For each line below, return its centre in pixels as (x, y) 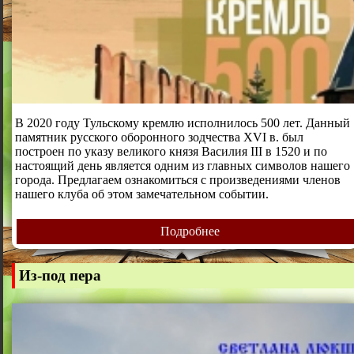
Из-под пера (60, 276)
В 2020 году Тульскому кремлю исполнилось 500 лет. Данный (182, 122)
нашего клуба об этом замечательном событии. (141, 194)
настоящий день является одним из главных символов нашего (182, 165)
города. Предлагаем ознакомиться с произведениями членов (177, 179)
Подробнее (190, 231)
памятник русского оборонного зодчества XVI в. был (159, 137)
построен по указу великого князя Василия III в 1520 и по (171, 151)
